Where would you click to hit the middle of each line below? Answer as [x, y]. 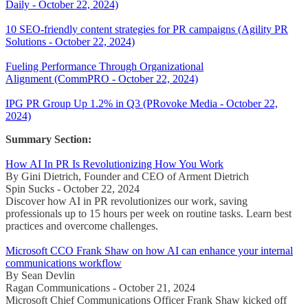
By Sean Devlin [40, 275]
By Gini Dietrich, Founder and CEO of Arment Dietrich [127, 176]
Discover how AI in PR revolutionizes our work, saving [126, 201]
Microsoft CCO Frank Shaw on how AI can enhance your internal [149, 250]
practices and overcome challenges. [82, 225]
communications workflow [64, 263]
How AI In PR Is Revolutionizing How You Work [114, 164]
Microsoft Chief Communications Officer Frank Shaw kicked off [146, 300]
